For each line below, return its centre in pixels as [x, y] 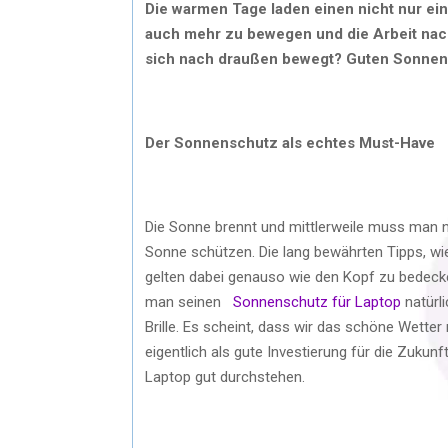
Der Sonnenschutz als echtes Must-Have [290, 142]
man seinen [189, 301]
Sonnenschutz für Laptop [317, 301]
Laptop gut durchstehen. [227, 376]
